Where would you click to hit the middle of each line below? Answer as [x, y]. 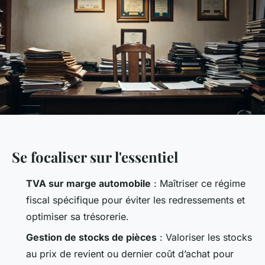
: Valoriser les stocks [204, 237]
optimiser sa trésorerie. [77, 217]
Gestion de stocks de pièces [91, 237]
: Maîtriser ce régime [198, 184]
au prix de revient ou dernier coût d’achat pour [130, 253]
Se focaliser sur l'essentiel [95, 157]
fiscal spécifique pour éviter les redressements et [135, 200]
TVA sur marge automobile [88, 184]
